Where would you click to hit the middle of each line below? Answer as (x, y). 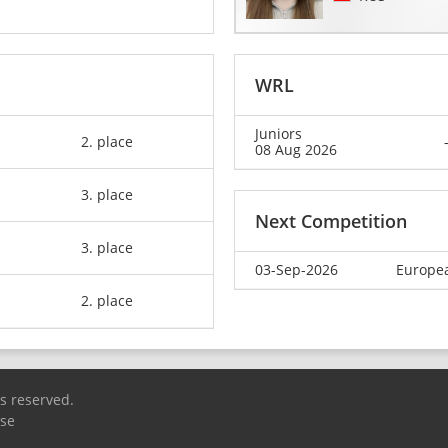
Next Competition (331, 221)
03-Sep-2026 (296, 270)
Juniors (278, 134)
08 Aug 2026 (296, 150)
